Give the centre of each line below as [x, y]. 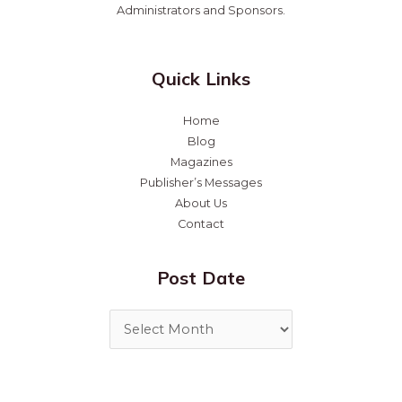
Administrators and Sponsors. [201, 10]
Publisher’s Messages [201, 182]
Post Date [201, 277]
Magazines [201, 162]
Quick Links [201, 78]
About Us [201, 203]
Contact [201, 223]
